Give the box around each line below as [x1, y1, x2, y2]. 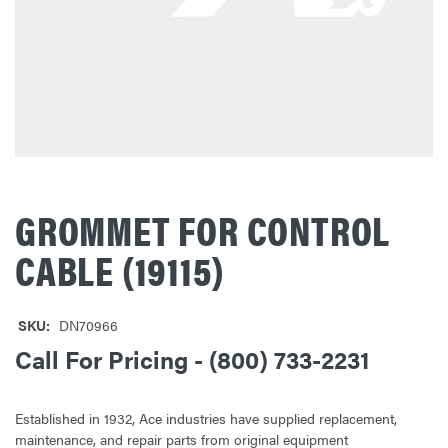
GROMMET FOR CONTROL [15, 200, 391, 258]
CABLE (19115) [15, 240, 225, 298]
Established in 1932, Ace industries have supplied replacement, [15, 407, 397, 428]
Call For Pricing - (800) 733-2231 [15, 341, 370, 376]
